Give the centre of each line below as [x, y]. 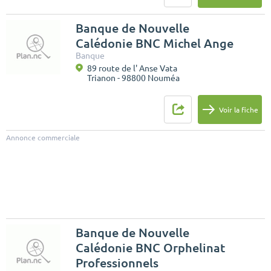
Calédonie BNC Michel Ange [155, 44]
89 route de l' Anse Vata [132, 69]
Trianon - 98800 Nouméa [133, 78]
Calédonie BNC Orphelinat [150, 248]
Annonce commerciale [43, 138]
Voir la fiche [239, 109]
